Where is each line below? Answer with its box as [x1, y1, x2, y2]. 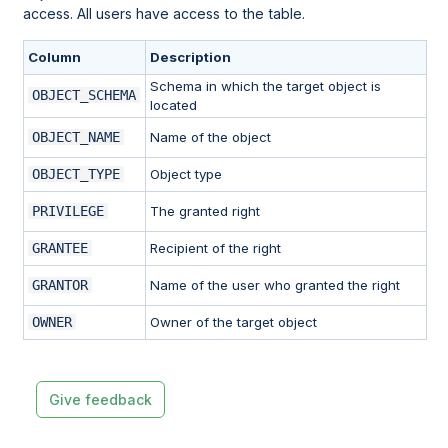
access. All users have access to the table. [23, 5, 306, 23]
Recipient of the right [150, 240, 282, 257]
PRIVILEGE [32, 203, 105, 220]
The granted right [150, 203, 261, 220]
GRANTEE [32, 240, 89, 257]
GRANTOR [32, 277, 89, 294]
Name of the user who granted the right [150, 277, 401, 294]
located [150, 97, 198, 114]
